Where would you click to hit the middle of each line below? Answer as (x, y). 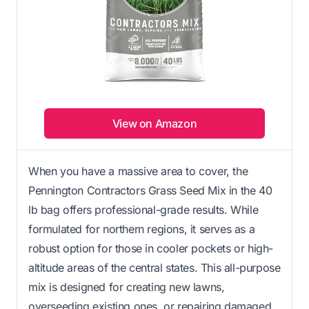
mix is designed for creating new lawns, (127, 287)
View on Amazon (154, 123)
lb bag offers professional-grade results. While (143, 209)
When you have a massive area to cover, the (138, 171)
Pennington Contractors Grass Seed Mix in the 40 (150, 190)
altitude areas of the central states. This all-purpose (154, 267)
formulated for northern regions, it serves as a (142, 229)
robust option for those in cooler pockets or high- (151, 248)
